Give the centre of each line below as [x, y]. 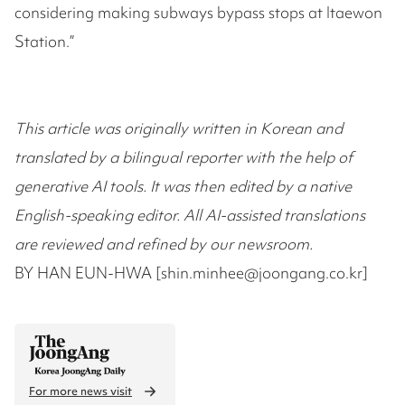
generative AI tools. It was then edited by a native [183, 186]
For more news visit [80, 391]
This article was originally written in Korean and [179, 128]
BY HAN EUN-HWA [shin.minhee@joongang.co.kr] [191, 273]
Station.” [44, 42]
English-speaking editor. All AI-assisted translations [190, 215]
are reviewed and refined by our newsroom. [164, 244]
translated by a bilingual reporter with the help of [184, 157]
